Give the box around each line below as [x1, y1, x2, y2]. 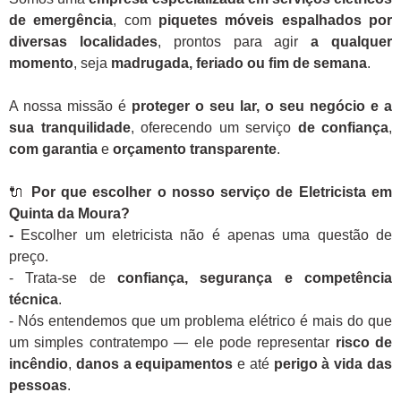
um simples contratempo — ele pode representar [9, 335, 336, 351]
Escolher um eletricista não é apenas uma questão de [21, 227, 393, 243]
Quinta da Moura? [9, 206, 130, 222]
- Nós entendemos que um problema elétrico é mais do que [9, 313, 392, 329]
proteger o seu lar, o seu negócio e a [132, 98, 392, 115]
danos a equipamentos [75, 356, 234, 372]
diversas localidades [9, 34, 158, 50]
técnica [9, 292, 58, 308]
